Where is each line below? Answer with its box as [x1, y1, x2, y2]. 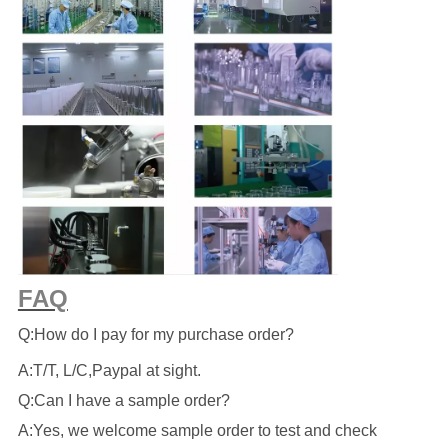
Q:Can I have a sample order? [17, 391, 230, 409]
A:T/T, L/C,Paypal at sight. [17, 361, 201, 379]
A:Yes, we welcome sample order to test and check [17, 421, 377, 439]
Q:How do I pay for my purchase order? [17, 325, 294, 343]
